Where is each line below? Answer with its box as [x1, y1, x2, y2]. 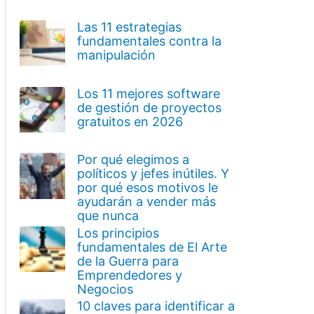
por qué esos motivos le [76, 180, 218, 196]
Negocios [76, 281, 133, 296]
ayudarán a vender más [76, 194, 216, 210]
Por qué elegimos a [76, 152, 189, 168]
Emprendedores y [76, 267, 182, 282]
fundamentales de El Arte [76, 239, 227, 254]
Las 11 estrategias [76, 19, 182, 34]
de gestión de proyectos [76, 100, 221, 115]
